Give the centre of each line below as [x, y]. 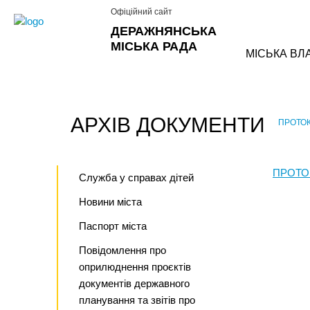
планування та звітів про [137, 300]
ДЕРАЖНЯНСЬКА [164, 31]
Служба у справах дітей [136, 177]
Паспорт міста [113, 226]
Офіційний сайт [142, 12]
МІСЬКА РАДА [154, 46]
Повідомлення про [122, 250]
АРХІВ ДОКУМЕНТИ [168, 125]
